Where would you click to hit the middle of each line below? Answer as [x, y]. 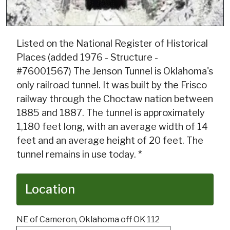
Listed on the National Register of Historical [112, 44]
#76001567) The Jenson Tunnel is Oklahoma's [115, 71]
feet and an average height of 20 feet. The [110, 141]
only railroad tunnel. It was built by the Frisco [112, 85]
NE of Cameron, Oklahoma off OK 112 [88, 220]
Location [50, 189]
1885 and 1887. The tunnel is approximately [111, 113]
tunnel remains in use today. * [79, 155]
